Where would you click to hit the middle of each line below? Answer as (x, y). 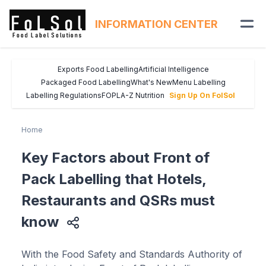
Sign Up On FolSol (202, 95)
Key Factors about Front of (115, 158)
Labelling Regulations (64, 95)
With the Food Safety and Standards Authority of (132, 254)
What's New (151, 82)
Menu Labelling (199, 82)
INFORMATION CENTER (156, 24)
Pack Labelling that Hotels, (114, 179)
